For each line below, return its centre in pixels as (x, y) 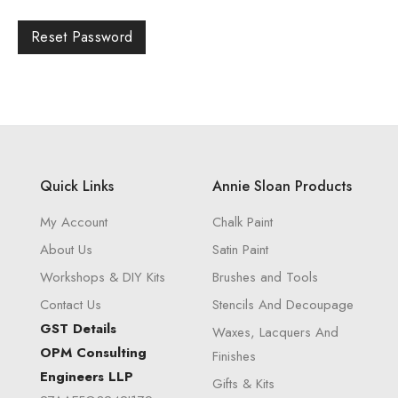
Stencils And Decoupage (283, 305)
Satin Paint (240, 250)
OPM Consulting (93, 353)
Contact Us (71, 305)
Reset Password (82, 37)
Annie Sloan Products (282, 186)
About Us (66, 250)
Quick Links (77, 186)
